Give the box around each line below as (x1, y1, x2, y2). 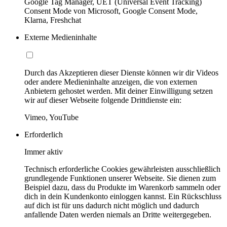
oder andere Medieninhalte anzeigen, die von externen (24, 78, 197, 87)
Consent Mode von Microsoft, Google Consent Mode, (24, 7, 198, 16)
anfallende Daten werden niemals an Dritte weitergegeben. (24, 210, 211, 219)
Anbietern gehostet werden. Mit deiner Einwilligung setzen (24, 87, 213, 96)
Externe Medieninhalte (24, 33, 97, 42)
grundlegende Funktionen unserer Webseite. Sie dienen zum (24, 174, 216, 183)
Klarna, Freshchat (24, 16, 81, 25)
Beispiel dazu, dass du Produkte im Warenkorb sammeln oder (24, 183, 220, 192)
